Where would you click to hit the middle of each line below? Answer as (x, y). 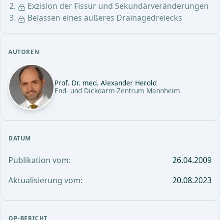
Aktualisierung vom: (45, 180)
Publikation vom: (40, 160)
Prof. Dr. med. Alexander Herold (106, 82)
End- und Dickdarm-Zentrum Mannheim (117, 90)
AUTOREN (24, 52)
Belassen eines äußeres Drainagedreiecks (104, 17)
